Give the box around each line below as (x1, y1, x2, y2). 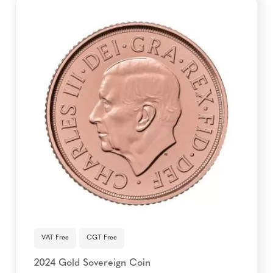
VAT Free (41, 235, 69, 241)
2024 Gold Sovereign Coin (34, 258, 151, 268)
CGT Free (87, 235, 117, 241)
